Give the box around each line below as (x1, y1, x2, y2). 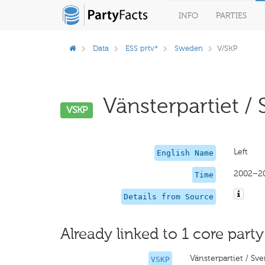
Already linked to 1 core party (60, 225, 264, 243)
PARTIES (216, 11, 247, 21)
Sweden (174, 44, 203, 53)
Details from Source (123, 192, 214, 201)
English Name (156, 148, 214, 157)
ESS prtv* (125, 44, 158, 53)
